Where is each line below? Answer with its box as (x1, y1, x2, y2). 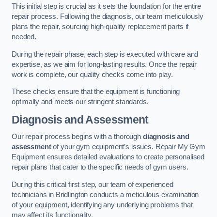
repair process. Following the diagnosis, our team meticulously (12, 13, 203, 21)
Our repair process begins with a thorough (12, 133, 143, 141)
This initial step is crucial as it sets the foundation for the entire (12, 2, 201, 11)
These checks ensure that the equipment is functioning (12, 88, 180, 96)
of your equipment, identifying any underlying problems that (12, 201, 193, 209)
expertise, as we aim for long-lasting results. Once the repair (12, 60, 197, 68)
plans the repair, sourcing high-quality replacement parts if (12, 23, 189, 31)
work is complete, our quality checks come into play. (12, 70, 173, 78)
